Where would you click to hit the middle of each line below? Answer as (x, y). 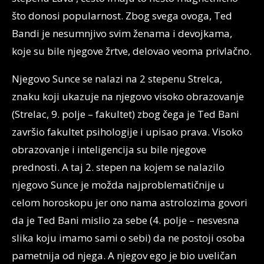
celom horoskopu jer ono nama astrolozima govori (130, 203)
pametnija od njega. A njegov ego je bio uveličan (124, 256)
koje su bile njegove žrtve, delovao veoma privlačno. (132, 51)
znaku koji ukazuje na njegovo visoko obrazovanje (128, 97)
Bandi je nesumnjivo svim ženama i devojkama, (122, 34)
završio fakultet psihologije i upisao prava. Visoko (127, 132)
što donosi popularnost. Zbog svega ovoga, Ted (122, 16)
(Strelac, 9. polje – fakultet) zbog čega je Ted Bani (126, 114)
